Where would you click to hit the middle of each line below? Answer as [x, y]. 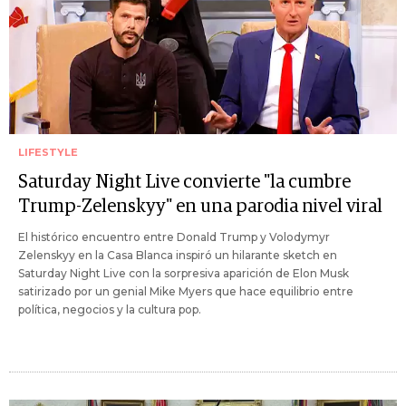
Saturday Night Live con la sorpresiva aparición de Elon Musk [184, 274]
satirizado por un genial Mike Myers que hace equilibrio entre [186, 292]
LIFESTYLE [48, 153]
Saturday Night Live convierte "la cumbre [184, 183]
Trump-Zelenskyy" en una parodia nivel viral [200, 207]
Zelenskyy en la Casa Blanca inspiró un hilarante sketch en [178, 256]
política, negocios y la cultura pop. [110, 310]
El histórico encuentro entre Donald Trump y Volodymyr [174, 237]
